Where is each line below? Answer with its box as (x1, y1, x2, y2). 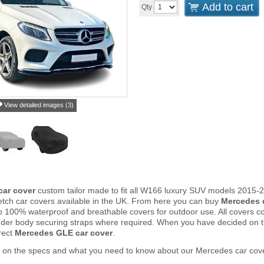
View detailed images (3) (4, 101, 74, 108)
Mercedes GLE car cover (15, 228, 113, 237)
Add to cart (202, 1, 253, 13)
